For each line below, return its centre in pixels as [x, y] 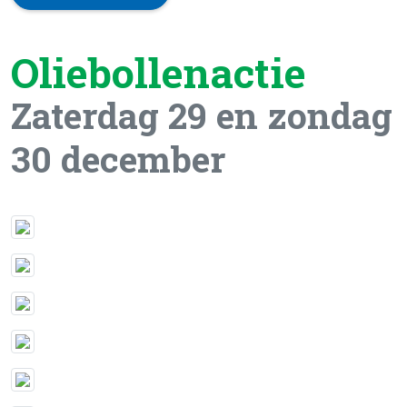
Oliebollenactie [159, 73]
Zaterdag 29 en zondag [202, 116]
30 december [118, 159]
